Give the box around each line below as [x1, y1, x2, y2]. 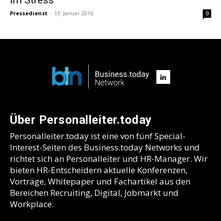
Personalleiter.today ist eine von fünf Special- [10, 130, 185, 142]
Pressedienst [10, 9, 47, 17]
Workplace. [10, 198, 54, 210]
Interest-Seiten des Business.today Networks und [10, 141, 200, 153]
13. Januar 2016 [54, 9, 93, 17]
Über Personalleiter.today [10, 112, 152, 127]
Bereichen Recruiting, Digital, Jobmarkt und [10, 186, 179, 198]
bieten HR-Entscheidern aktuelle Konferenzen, [10, 164, 187, 176]
